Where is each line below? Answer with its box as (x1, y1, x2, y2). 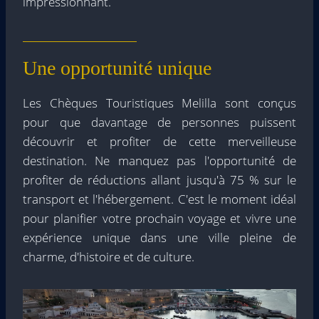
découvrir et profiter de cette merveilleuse (23, 133, 296, 150)
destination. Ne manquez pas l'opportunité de (23, 152, 296, 169)
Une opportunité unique (23, 57, 211, 80)
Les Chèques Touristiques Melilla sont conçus (23, 95, 296, 112)
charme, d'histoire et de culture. (23, 249, 194, 266)
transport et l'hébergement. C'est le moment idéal (23, 191, 296, 208)
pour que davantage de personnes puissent (23, 114, 296, 131)
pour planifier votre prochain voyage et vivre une (23, 210, 296, 227)
